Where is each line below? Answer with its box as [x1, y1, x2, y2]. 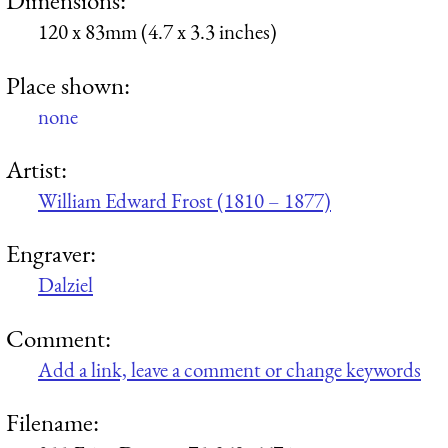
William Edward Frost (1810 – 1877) [38, 186, 331, 214]
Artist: [6, 152, 67, 185]
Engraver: [6, 237, 96, 270]
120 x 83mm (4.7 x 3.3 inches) [38, 18, 277, 46]
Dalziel [38, 271, 93, 299]
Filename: [6, 405, 99, 438]
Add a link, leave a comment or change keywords [38, 355, 421, 383]
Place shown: [6, 68, 130, 101]
